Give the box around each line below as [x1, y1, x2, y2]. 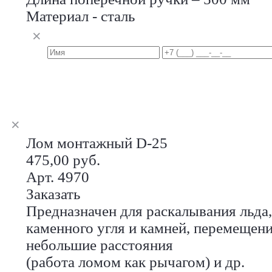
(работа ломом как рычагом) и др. [26, 253, 245, 270]
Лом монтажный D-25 [26, 134, 168, 151]
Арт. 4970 [26, 168, 89, 185]
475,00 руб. [26, 151, 100, 168]
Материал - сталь [26, 7, 135, 24]
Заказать [26, 185, 80, 202]
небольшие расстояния [26, 236, 173, 253]
